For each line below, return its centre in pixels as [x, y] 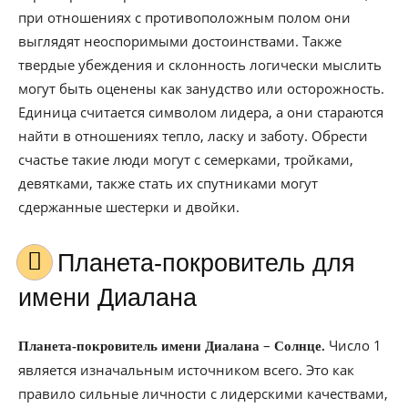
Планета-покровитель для [66, 263]
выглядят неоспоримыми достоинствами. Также [180, 41]
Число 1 [353, 345]
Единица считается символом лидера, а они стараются [201, 112]
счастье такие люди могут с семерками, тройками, [186, 159]
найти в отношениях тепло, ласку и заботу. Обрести [193, 136]
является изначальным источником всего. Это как [186, 370]
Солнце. [300, 346]
